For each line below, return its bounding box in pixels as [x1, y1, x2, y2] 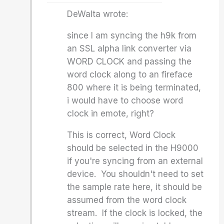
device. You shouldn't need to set [67, 169, 204, 179]
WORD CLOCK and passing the [67, 56, 192, 66]
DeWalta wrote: [67, 9, 128, 19]
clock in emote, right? [67, 108, 154, 118]
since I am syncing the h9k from [67, 30, 197, 40]
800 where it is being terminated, [67, 82, 201, 92]
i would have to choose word [67, 95, 183, 105]
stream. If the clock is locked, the [67, 208, 203, 218]
